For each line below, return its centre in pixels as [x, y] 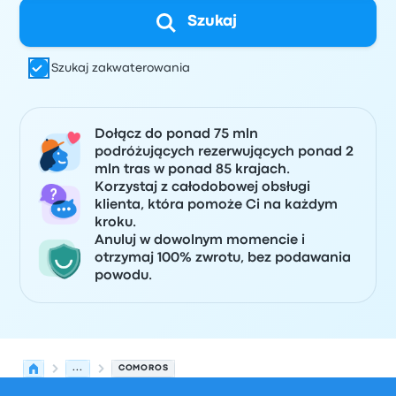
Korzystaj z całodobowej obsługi [203, 187]
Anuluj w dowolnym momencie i [200, 240]
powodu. [124, 276]
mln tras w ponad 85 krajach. [193, 170]
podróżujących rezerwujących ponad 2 [225, 152]
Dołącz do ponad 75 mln [177, 134]
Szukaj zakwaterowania [121, 68]
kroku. [116, 223]
